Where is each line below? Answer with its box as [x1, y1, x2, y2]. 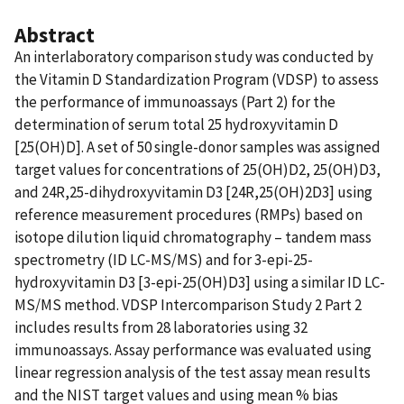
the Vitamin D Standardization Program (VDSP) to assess [14, 69, 379, 89]
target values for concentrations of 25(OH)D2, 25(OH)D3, [14, 159, 381, 179]
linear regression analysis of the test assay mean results [14, 362, 371, 382]
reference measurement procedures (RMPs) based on [14, 204, 363, 225]
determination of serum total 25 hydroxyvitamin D [14, 114, 338, 134]
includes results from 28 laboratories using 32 [14, 317, 308, 337]
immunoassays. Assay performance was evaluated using [14, 339, 372, 360]
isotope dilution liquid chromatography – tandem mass [14, 226, 372, 247]
